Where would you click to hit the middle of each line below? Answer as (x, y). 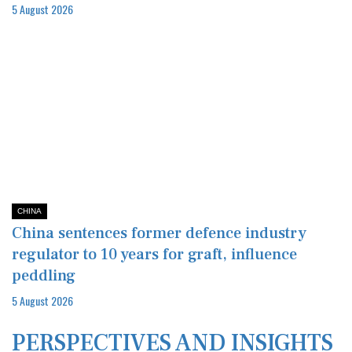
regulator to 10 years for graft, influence (154, 255)
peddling (44, 276)
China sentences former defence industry (159, 234)
